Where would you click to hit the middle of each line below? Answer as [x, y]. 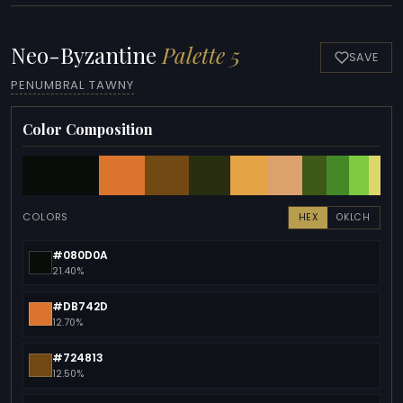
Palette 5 [201, 55]
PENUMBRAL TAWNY [72, 85]
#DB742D [81, 307]
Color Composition [88, 129]
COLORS [46, 217]
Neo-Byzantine [86, 55]
